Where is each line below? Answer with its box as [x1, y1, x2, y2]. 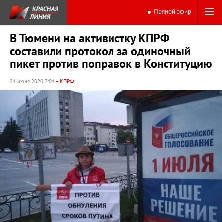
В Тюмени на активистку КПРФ [10, 31, 169, 46]
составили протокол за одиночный [10, 44, 191, 58]
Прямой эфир [154, 8, 191, 16]
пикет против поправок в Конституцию [10, 57, 212, 71]
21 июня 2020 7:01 [10, 78, 55, 85]
